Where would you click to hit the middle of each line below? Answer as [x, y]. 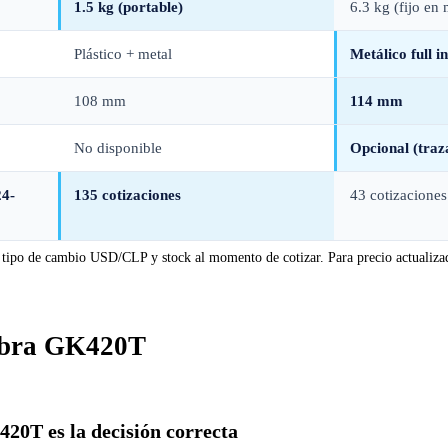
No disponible [118, 147]
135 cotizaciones [127, 194]
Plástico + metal [123, 53]
